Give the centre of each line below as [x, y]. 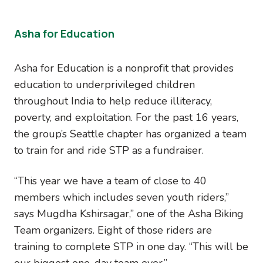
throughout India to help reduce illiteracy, [113, 101]
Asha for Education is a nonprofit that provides [124, 68]
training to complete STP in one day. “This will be [131, 246]
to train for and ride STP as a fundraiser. [109, 150]
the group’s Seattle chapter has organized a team [130, 134]
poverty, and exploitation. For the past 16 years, [126, 117]
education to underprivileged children [104, 84]
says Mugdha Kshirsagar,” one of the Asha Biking [129, 213]
